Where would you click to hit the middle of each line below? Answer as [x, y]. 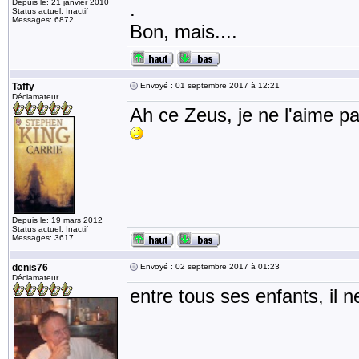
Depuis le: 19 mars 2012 [57, 220]
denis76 [30, 268]
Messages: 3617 [43, 238]
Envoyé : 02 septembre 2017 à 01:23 [209, 266]
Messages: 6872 [43, 20]
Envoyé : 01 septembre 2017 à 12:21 [209, 85]
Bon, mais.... [184, 32]
